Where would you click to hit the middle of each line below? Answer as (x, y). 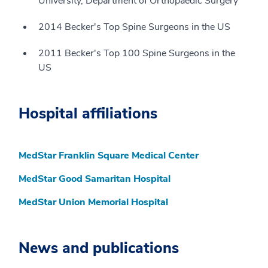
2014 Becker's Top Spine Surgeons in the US (134, 27)
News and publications (99, 249)
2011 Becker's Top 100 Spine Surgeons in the (137, 54)
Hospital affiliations (88, 114)
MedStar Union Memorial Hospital (93, 202)
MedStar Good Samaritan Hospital (95, 179)
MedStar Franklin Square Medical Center (109, 156)
